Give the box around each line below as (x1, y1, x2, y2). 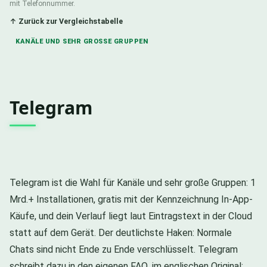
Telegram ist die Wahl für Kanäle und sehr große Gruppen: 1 (10, 176, 256, 188)
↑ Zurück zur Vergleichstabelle (10, 16, 123, 26)
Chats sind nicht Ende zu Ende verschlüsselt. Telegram (10, 243, 238, 255)
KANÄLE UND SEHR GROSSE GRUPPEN (15, 37, 143, 45)
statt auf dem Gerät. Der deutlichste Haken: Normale (10, 226, 232, 238)
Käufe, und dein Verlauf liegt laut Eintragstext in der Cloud (10, 210, 252, 222)
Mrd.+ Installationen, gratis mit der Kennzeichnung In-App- (10, 193, 253, 205)
